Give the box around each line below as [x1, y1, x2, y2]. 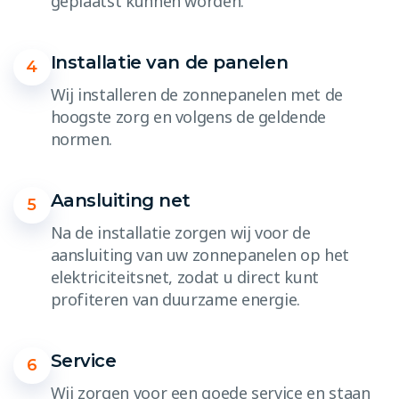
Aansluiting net [50, 189, 191, 211]
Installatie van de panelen [50, 51, 289, 73]
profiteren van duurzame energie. [50, 288, 301, 310]
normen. [50, 127, 113, 150]
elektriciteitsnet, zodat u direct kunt [50, 265, 319, 288]
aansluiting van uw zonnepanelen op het [50, 243, 349, 265]
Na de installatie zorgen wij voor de [50, 221, 311, 243]
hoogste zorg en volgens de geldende [50, 105, 326, 127]
